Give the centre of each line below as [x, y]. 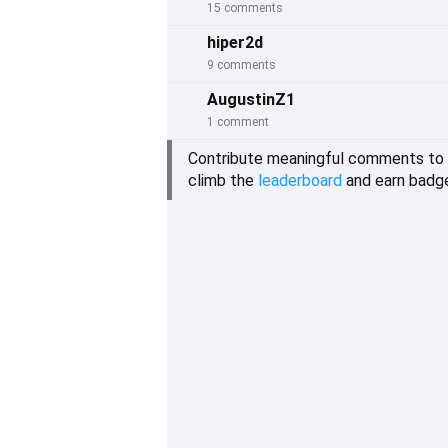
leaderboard [300, 180]
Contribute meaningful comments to [316, 158]
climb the [223, 180]
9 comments [241, 65]
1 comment [238, 122]
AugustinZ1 [251, 99]
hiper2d [235, 42]
